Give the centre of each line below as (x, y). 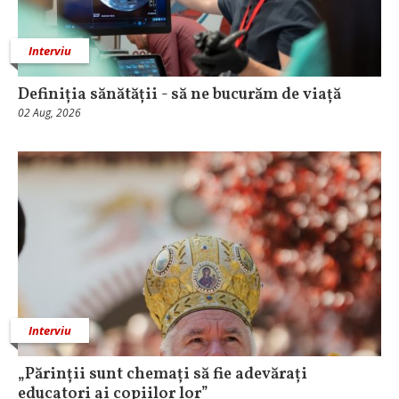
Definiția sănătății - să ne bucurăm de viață (179, 95)
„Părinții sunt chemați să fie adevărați (163, 374)
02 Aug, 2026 (49, 113)
